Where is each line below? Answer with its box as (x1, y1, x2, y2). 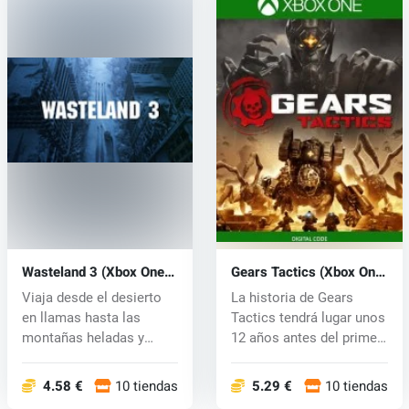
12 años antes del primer (230, 330, 382, 347)
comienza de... (21, 350, 110, 367)
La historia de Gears (230, 289, 353, 307)
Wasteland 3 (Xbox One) (21, 262, 169, 283)
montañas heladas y (21, 330, 144, 347)
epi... (230, 350, 260, 367)
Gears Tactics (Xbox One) (230, 262, 387, 283)
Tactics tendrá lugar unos (230, 309, 385, 327)
